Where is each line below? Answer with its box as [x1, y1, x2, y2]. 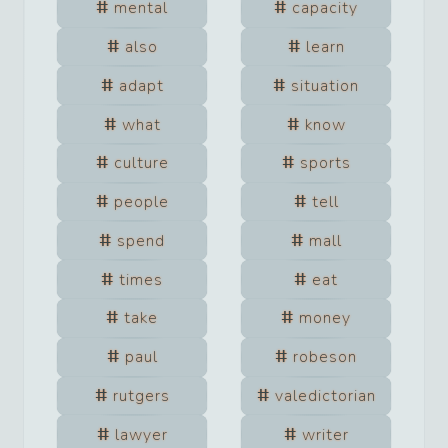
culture [113, 152, 169, 175]
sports [299, 152, 351, 175]
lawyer [114, 423, 168, 446]
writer [301, 423, 349, 446]
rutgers [112, 384, 170, 407]
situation [291, 74, 359, 97]
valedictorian [274, 384, 376, 407]
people [113, 191, 169, 214]
